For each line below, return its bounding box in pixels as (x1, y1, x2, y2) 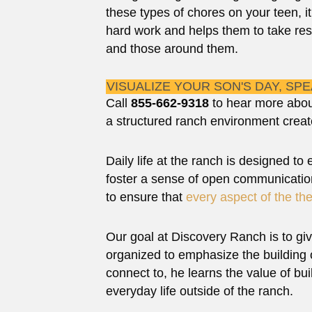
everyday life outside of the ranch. (106, 284, 293, 299)
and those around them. (106, 42, 238, 56)
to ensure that (106, 190, 186, 205)
